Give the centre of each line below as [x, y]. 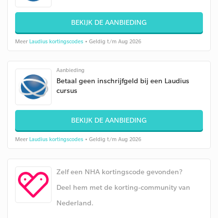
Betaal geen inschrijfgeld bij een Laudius [123, 81]
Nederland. [75, 203]
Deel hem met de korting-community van [123, 187]
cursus [67, 90]
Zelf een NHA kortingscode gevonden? [119, 172]
